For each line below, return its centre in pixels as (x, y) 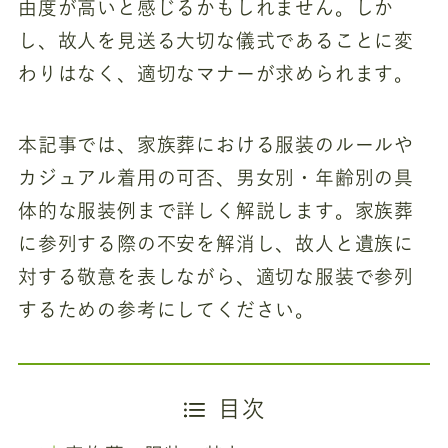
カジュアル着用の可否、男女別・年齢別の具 (216, 177)
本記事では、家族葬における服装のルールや (216, 144)
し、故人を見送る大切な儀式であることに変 (216, 40)
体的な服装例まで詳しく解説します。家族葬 (216, 210)
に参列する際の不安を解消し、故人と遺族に (216, 243)
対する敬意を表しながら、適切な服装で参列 (216, 276)
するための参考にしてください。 (166, 309)
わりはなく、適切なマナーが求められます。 (216, 73)
